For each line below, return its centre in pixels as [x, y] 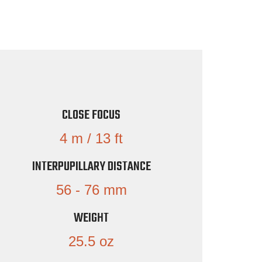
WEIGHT [92, 218]
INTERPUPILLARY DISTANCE [91, 166]
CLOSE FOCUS [92, 115]
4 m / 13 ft [92, 138]
